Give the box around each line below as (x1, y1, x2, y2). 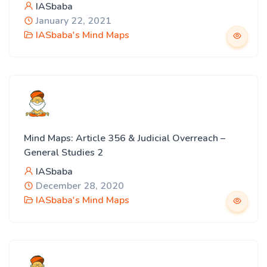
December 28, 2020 (33, 179, 124, 193)
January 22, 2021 (33, 14, 111, 27)
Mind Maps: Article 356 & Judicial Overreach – (24, 132, 225, 145)
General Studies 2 (24, 146, 103, 159)
